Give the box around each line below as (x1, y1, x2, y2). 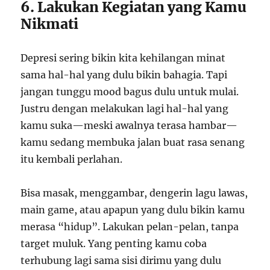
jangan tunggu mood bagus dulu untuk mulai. (20, 85, 239, 98)
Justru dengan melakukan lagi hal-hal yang (20, 102, 229, 115)
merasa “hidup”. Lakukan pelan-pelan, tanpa (20, 220, 239, 233)
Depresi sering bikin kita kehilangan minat (20, 51, 226, 64)
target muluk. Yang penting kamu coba (20, 237, 207, 250)
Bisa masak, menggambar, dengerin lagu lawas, (20, 186, 248, 199)
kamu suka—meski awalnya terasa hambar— (20, 119, 238, 131)
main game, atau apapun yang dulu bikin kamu (20, 203, 245, 216)
